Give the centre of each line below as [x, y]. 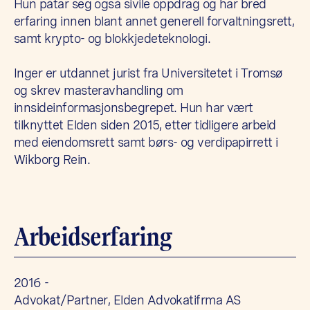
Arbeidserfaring [93, 237]
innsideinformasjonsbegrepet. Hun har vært [134, 107]
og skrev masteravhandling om [99, 90]
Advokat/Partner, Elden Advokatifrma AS [128, 300]
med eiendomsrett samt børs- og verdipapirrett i [146, 142]
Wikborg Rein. [52, 159]
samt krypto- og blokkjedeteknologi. [112, 38]
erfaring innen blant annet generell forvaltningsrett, [154, 21]
